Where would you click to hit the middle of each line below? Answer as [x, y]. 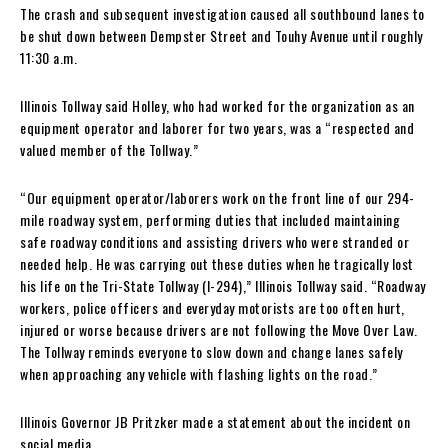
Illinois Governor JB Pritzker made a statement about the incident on [215, 422]
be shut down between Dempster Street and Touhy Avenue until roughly [221, 36]
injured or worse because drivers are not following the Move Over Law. [219, 330]
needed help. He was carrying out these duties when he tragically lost [217, 264]
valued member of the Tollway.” [109, 150]
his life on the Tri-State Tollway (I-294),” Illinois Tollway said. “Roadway [223, 286]
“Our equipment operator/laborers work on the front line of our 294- [217, 198]
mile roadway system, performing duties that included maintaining [210, 220]
